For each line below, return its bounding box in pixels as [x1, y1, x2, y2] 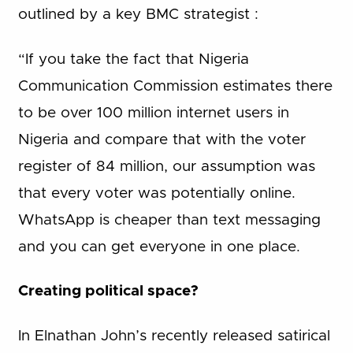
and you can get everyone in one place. [17, 239, 300, 255]
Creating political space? [17, 284, 203, 299]
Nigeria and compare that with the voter [17, 132, 306, 147]
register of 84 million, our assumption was [17, 158, 315, 174]
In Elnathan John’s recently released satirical [17, 328, 330, 344]
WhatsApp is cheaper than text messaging [17, 212, 321, 228]
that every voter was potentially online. [17, 185, 295, 201]
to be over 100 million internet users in [17, 105, 289, 121]
